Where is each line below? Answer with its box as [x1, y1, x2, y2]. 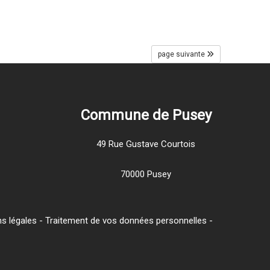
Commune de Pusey [80, 106, 212, 124]
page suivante [157, 50, 205, 58]
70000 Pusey [121, 168, 172, 180]
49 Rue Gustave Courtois [96, 138, 196, 149]
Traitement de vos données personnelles [45, 215, 207, 226]
